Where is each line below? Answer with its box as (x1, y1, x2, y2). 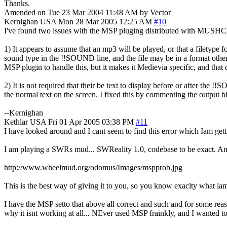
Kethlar (4, 117, 28, 126)
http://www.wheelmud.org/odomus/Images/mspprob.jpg (4, 163, 182, 172)
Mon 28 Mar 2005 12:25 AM (58, 17, 152, 26)
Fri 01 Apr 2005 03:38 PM (48, 117, 134, 126)
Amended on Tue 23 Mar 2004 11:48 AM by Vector (4, 8, 171, 17)
